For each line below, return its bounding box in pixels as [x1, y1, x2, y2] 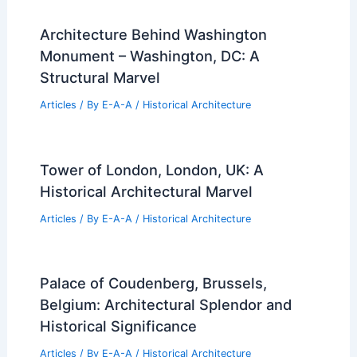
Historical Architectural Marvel [39, 182, 253, 200]
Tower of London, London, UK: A [39, 160, 264, 178]
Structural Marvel [39, 68, 160, 86]
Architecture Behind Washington [39, 25, 267, 43]
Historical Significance [39, 317, 197, 335]
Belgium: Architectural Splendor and [39, 296, 292, 314]
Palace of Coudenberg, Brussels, [39, 274, 267, 292]
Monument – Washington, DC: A [39, 46, 260, 65]
